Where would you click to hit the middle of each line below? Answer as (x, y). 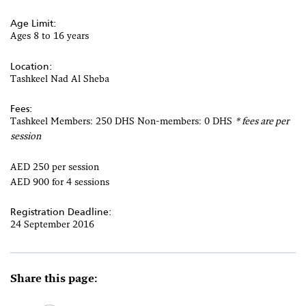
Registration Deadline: (61, 211)
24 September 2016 (52, 225)
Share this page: (54, 279)
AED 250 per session (55, 167)
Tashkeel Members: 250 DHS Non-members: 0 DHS (123, 122)
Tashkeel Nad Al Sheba (60, 79)
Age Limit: (33, 24)
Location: (31, 66)
